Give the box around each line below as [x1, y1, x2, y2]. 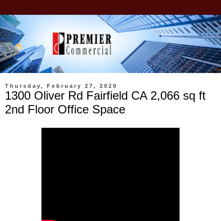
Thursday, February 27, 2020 [5, 82, 117, 89]
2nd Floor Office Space [5, 102, 125, 116]
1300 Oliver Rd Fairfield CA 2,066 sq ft [5, 88, 206, 102]
